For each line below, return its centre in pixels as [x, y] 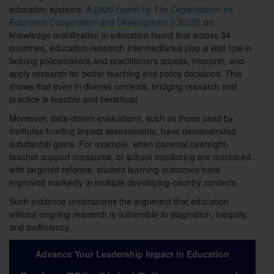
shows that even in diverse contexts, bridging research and [123, 87]
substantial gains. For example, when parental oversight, [119, 144]
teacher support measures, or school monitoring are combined [130, 157]
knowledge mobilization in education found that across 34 [120, 35]
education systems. [48, 9]
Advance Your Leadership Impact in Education [132, 254]
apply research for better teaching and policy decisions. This [125, 74]
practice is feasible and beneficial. [74, 99]
